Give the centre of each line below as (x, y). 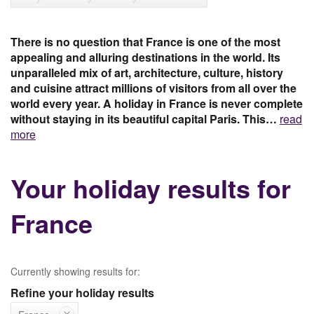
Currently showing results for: (75, 271)
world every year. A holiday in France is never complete (157, 103)
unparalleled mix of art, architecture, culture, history (147, 72)
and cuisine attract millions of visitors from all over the (153, 88)
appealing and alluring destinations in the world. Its (145, 57)
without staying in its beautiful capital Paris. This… (144, 118)
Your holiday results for (151, 187)
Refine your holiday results (82, 292)
